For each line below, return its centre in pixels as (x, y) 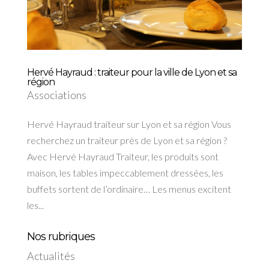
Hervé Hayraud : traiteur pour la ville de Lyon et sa (131, 72)
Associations (56, 95)
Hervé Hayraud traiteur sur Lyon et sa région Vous (129, 124)
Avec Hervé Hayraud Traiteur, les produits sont (122, 156)
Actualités (51, 255)
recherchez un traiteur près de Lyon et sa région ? (127, 140)
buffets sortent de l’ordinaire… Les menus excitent (129, 189)
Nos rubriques (61, 236)
